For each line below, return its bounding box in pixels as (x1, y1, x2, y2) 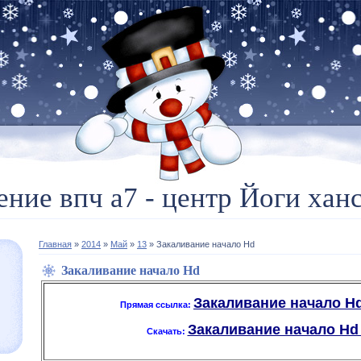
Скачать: (146, 326, 188, 336)
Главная (39, 239, 72, 249)
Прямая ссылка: (120, 300, 193, 309)
